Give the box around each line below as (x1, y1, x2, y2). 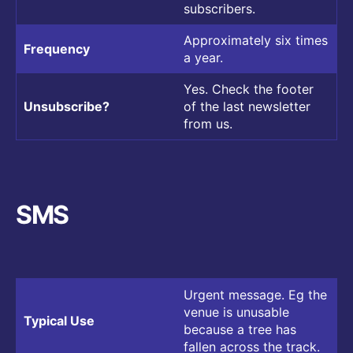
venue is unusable (184, 303, 289, 320)
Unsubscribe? (24, 98, 110, 114)
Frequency (24, 40, 90, 57)
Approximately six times (184, 32, 328, 48)
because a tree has (184, 321, 296, 337)
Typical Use (24, 312, 95, 329)
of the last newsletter (184, 98, 310, 114)
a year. (184, 49, 223, 65)
